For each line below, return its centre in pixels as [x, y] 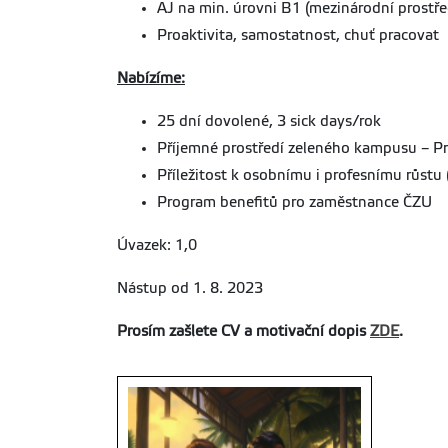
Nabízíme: [151, 78]
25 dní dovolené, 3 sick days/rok [269, 121]
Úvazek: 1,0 [157, 245]
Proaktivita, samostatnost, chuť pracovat [298, 35]
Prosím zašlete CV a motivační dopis [243, 331]
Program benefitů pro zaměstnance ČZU [294, 202]
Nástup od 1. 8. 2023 [190, 288]
